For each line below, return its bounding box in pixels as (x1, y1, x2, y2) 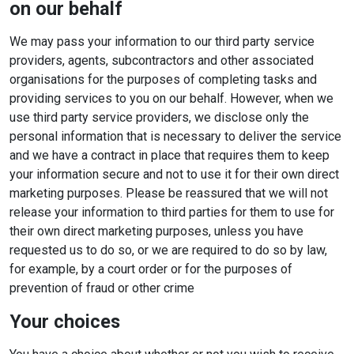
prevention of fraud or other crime (9, 281, 194, 296)
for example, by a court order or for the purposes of (9, 262, 292, 277)
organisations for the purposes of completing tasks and (9, 72, 317, 87)
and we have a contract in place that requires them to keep (9, 148, 330, 163)
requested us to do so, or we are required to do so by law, (9, 243, 327, 258)
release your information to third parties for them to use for (9, 205, 334, 220)
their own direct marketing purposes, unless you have (9, 224, 303, 239)
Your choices (9, 311, 120, 333)
